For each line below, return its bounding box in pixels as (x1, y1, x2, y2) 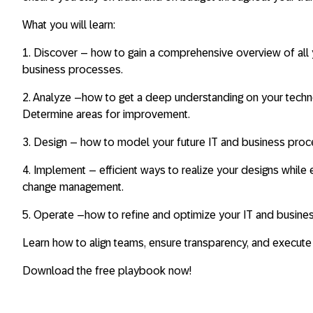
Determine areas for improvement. (22, 108, 193, 120)
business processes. (22, 64, 126, 75)
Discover (34, 47, 80, 59)
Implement (31, 164, 86, 176)
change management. (22, 181, 132, 193)
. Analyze (29, 92, 71, 103)
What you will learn (22, 19, 113, 31)
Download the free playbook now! (22, 265, 191, 277)
